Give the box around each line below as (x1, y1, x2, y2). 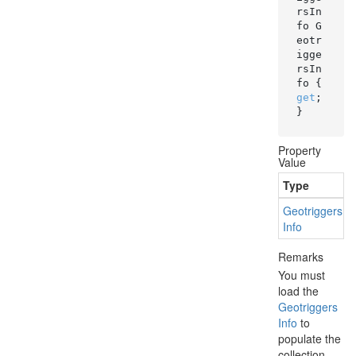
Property (278, 142, 321, 158)
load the (278, 283, 319, 299)
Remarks (278, 249, 323, 265)
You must (278, 267, 325, 283)
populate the (278, 331, 341, 346)
